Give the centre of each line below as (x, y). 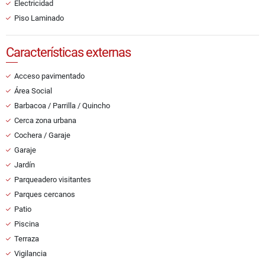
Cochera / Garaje (42, 135)
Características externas (68, 53)
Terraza (27, 239)
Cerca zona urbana (45, 121)
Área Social (33, 91)
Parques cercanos (45, 195)
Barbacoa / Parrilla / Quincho (62, 106)
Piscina (27, 224)
